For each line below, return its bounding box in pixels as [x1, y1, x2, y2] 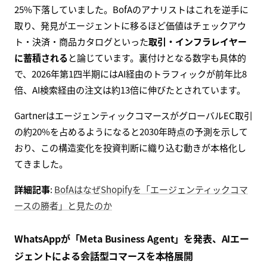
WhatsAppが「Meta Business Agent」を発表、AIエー [14, 231, 249, 246]
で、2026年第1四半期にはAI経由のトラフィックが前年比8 [14, 67, 247, 80]
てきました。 [14, 157, 68, 170]
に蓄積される [14, 51, 68, 64]
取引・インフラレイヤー [148, 35, 247, 48]
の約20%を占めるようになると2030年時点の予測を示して [14, 125, 248, 138]
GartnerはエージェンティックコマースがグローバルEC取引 [14, 109, 253, 122]
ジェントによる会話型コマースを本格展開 [14, 249, 193, 263]
